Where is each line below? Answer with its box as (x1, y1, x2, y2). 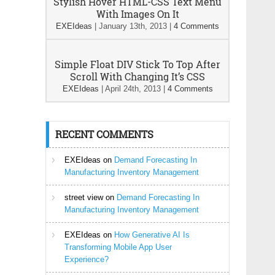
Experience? (64, 255, 109, 264)
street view (64, 193, 103, 202)
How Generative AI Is (114, 230, 190, 239)
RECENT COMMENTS (55, 128, 153, 141)
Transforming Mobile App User (64, 242, 172, 252)
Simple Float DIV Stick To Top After (55, 58, 220, 71)
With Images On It (96, 7, 179, 20)
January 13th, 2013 (99, 21, 167, 31)
